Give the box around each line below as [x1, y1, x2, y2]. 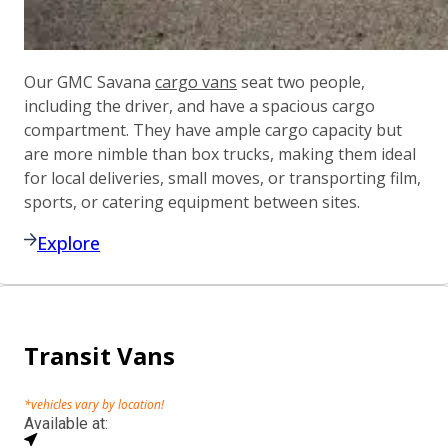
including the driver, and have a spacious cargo [24, 95, 375, 117]
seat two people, [237, 71, 365, 93]
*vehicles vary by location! [24, 396, 164, 413]
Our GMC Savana [24, 71, 155, 93]
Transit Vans [24, 339, 175, 372]
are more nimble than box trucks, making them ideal [24, 143, 416, 165]
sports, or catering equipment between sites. [24, 191, 360, 213]
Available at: [24, 414, 108, 433]
